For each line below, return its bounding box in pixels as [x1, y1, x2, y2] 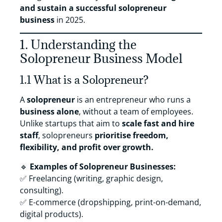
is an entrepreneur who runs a [75, 94, 191, 106]
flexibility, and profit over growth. [20, 142, 154, 153]
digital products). [20, 208, 83, 220]
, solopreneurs [38, 130, 95, 141]
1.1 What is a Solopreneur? [20, 72, 149, 87]
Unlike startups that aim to [20, 118, 122, 129]
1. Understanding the [20, 36, 137, 53]
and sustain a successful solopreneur [20, 2, 166, 13]
